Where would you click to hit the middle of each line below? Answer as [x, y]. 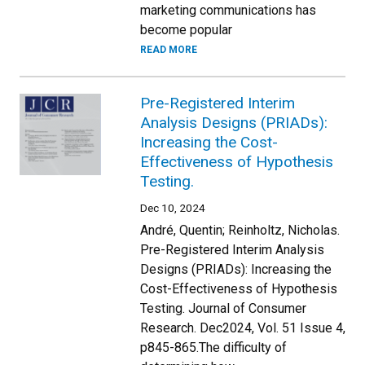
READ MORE [169, 49]
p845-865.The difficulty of [213, 347]
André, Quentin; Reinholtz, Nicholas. [240, 230]
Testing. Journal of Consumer [223, 308]
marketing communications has [228, 10]
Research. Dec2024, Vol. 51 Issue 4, [243, 328]
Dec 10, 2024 [173, 207]
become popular [186, 29]
